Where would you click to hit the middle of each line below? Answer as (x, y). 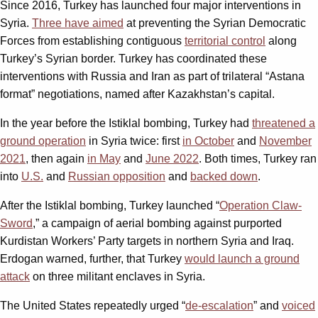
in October (208, 141)
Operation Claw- (261, 205)
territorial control (225, 40)
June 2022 (172, 158)
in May (104, 158)
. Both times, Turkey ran (258, 158)
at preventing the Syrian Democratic (215, 23)
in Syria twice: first (134, 141)
